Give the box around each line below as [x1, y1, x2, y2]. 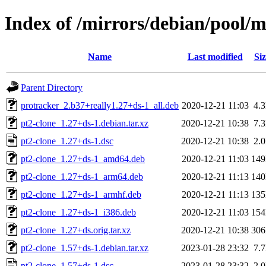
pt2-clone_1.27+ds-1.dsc [21, 135, 113, 146]
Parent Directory [21, 82, 83, 93]
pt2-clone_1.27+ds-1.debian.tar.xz [21, 118, 148, 128]
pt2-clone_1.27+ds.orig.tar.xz [21, 224, 131, 235]
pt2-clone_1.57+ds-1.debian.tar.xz [21, 242, 148, 253]
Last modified [187, 51, 243, 62]
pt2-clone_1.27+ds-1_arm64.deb [21, 171, 143, 182]
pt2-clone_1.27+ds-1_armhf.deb [21, 189, 141, 199]
